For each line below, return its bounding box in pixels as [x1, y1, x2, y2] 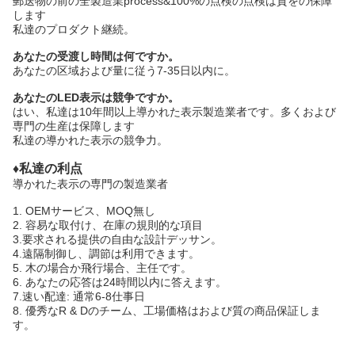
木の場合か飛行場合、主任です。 [25, 261, 192, 274]
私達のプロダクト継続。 [13, 23, 135, 36]
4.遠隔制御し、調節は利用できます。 [13, 247, 200, 260]
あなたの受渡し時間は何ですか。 [13, 50, 179, 63]
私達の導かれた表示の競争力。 [13, 134, 174, 147]
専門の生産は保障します [13, 120, 138, 132]
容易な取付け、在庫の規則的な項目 [25, 219, 203, 231]
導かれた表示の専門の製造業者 [13, 177, 168, 190]
